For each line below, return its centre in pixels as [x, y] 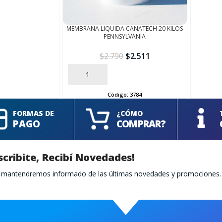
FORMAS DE [34, 113]
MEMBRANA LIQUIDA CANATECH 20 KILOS [125, 29]
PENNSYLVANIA [125, 37]
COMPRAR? [141, 124]
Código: [119, 95]
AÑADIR [82, 75]
